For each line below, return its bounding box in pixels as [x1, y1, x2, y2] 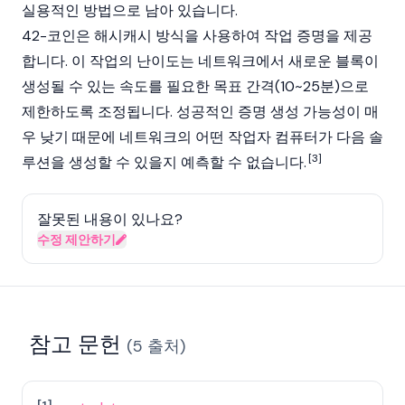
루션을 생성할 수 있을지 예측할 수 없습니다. [22, 153, 306, 172]
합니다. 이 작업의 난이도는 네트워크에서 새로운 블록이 [22, 52, 379, 71]
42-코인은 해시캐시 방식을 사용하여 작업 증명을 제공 [22, 26, 372, 45]
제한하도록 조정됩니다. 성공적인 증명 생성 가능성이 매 [22, 102, 379, 121]
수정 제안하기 [37, 231, 116, 248]
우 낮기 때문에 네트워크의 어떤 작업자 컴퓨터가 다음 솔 [22, 127, 383, 146]
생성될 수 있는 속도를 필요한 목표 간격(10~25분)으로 [22, 77, 369, 96]
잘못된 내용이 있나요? [37, 210, 183, 229]
